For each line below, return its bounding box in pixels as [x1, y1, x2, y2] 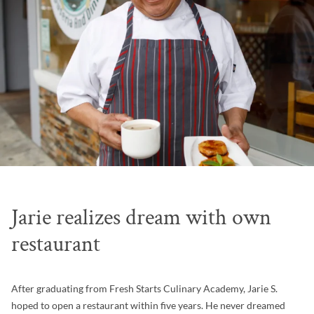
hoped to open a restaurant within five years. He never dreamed [11, 299, 285, 311]
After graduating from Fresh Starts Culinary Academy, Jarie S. [11, 282, 278, 294]
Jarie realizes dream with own [11, 203, 271, 232]
